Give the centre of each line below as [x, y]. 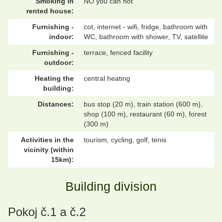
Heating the [54, 79]
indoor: [61, 37]
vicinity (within [49, 150]
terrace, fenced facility [118, 53]
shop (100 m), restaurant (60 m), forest [145, 114]
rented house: [50, 11]
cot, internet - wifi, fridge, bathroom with [146, 27]
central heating [107, 79]
